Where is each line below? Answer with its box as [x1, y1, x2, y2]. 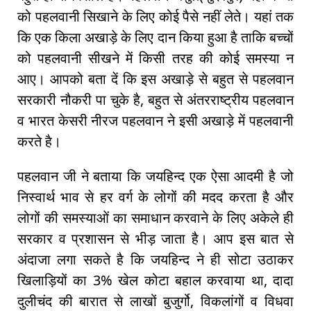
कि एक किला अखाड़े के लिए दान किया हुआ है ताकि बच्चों [17, 28, 294, 47]
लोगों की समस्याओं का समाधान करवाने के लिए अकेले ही [17, 208, 294, 228]
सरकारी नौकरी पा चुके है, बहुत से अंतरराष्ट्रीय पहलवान [17, 90, 294, 110]
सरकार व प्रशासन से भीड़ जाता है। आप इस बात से [17, 229, 294, 249]
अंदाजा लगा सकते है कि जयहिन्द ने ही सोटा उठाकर [17, 250, 294, 269]
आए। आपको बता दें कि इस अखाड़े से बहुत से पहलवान [17, 69, 294, 89]
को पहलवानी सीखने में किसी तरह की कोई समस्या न [17, 49, 294, 68]
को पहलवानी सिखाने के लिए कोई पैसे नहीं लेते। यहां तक [17, 7, 294, 26]
